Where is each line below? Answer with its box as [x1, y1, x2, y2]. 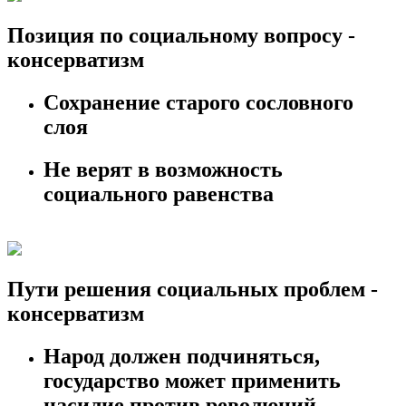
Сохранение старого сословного [43, 91, 353, 115]
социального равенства [43, 182, 274, 207]
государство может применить [43, 368, 341, 392]
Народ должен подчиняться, [43, 343, 320, 368]
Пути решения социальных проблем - [7, 277, 378, 301]
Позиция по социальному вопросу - [7, 24, 355, 48]
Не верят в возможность [43, 158, 283, 182]
